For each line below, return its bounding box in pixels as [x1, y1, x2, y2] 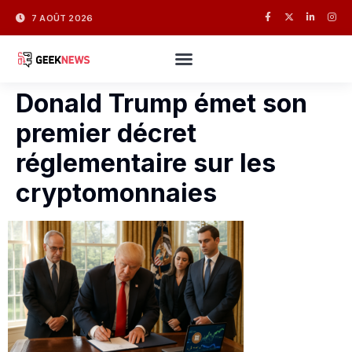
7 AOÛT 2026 [31, 12, 93, 24]
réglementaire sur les [16, 148, 276, 178]
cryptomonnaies [16, 178, 217, 208]
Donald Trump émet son [16, 88, 307, 119]
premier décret [16, 118, 196, 148]
